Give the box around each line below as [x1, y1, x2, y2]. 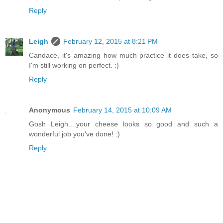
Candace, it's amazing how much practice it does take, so [29, 51, 218, 59]
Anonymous [29, 106, 70, 114]
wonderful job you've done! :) [29, 129, 120, 138]
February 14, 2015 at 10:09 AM [73, 106, 172, 114]
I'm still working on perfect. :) [29, 61, 119, 69]
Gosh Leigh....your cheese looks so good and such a [29, 119, 218, 128]
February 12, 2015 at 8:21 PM [63, 37, 158, 45]
